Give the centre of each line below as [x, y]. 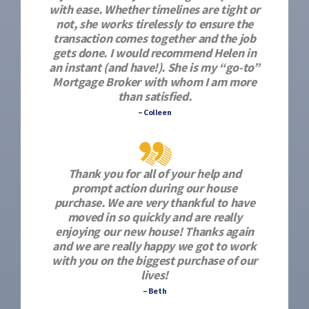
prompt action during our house [154, 188]
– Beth [154, 291]
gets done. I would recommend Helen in [154, 53]
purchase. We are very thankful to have [154, 202]
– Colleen [154, 112]
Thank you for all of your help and [154, 173]
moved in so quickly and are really [154, 217]
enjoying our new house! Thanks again [154, 231]
